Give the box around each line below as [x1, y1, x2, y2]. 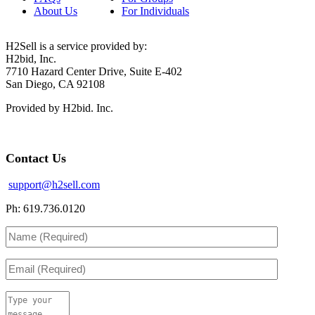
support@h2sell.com [8, 178, 100, 191]
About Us [34, 4, 77, 17]
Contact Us [6, 150, 66, 165]
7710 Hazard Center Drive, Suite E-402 [6, 65, 182, 77]
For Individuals [122, 4, 189, 17]
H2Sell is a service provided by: [6, 39, 147, 52]
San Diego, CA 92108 [6, 77, 105, 90]
